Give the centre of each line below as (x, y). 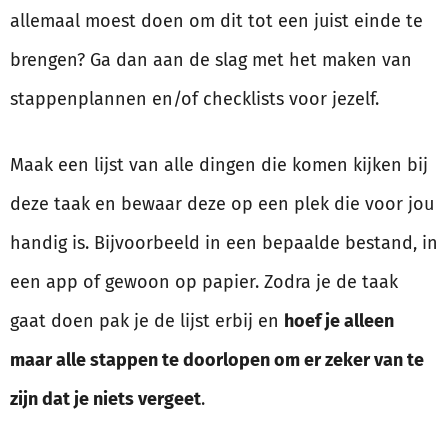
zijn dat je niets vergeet (105, 399)
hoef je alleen (339, 321)
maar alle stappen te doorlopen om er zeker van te (217, 360)
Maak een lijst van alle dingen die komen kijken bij (219, 165)
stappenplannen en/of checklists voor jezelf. (194, 99)
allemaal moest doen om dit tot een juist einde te (216, 21)
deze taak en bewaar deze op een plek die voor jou (222, 204)
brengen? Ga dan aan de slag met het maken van (211, 60)
